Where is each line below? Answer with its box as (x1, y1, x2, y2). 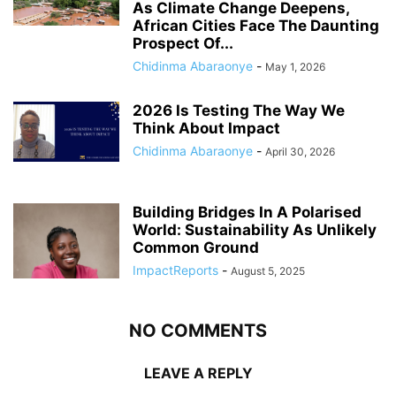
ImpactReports (133, 263, 218, 278)
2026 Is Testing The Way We (133, 102, 345, 120)
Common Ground (133, 239, 259, 257)
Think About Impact (133, 119, 280, 138)
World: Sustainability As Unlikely (133, 221, 377, 240)
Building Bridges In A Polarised (133, 203, 362, 222)
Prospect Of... (133, 34, 233, 53)
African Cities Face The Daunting (133, 17, 379, 35)
